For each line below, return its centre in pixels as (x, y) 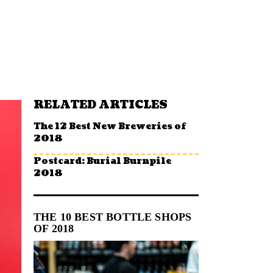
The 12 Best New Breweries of (110, 126)
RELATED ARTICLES (101, 105)
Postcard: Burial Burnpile (102, 161)
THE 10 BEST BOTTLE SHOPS (113, 217)
